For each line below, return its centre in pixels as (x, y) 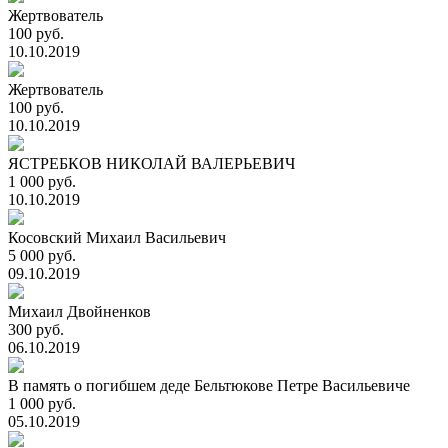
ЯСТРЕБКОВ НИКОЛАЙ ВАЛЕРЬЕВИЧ (151, 163)
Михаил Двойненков (79, 311)
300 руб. (36, 329)
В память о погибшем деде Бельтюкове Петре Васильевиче (209, 385)
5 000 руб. (42, 255)
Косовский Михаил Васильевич (117, 237)
